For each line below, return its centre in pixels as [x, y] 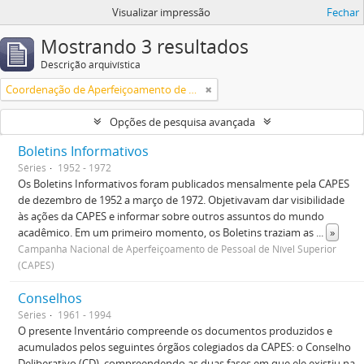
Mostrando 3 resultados [145, 47]
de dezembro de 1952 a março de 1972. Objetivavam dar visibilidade [181, 200]
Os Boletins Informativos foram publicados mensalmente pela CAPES [184, 184]
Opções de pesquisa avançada [182, 122]
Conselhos [50, 298]
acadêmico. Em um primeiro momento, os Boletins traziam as [167, 232]
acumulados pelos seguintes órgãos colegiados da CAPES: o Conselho [184, 347]
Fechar [343, 12]
